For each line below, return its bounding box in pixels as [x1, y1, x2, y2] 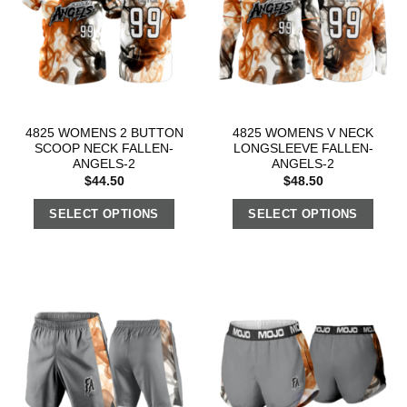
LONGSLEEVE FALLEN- [233, 142, 373, 156]
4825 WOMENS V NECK [233, 126, 373, 141]
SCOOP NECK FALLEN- [35, 142, 174, 156]
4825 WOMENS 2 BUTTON [25, 126, 184, 141]
